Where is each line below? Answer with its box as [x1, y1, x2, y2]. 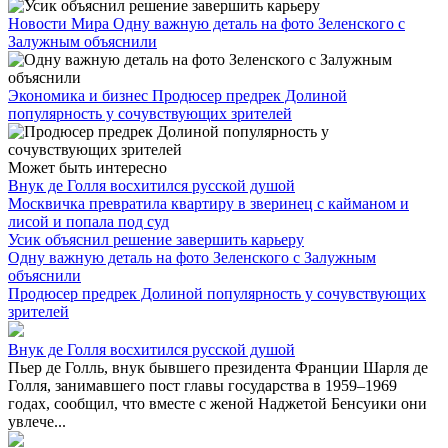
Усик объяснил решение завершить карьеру [8, 230, 304, 248]
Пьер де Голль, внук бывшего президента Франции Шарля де [8, 358, 428, 376]
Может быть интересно [8, 158, 167, 176]
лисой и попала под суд [8, 212, 169, 230]
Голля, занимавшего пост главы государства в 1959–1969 [8, 376, 397, 394]
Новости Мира [8, 14, 113, 32]
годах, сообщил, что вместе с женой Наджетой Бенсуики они [8, 394, 427, 412]
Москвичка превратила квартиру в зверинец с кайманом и [8, 194, 409, 212]
